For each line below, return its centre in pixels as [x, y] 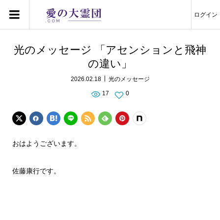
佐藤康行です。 [36, 171]
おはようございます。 [46, 143]
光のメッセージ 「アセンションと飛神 [110, 50]
